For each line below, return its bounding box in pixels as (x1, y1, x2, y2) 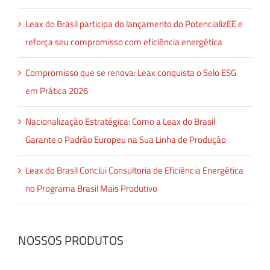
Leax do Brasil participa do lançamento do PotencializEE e (25, 17, 243, 31)
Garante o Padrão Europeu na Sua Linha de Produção (25, 133, 226, 147)
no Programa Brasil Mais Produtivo (25, 181, 157, 196)
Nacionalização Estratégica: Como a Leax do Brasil (25, 115, 215, 129)
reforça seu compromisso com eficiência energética (25, 35, 222, 49)
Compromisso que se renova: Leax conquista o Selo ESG (25, 66, 236, 80)
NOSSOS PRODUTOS (18, 231, 124, 250)
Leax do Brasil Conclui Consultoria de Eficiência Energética (25, 163, 243, 178)
